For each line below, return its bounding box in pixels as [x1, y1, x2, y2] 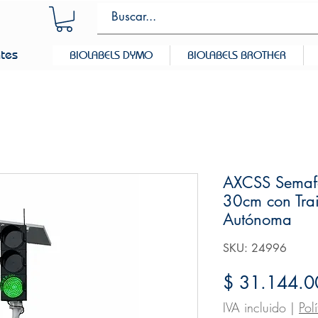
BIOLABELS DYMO [70, 48, 153, 62]
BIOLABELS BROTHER [187, 48, 286, 62]
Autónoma [223, 209, 292, 230]
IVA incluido [223, 299, 286, 317]
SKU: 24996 [223, 241, 287, 256]
